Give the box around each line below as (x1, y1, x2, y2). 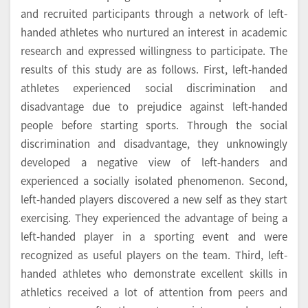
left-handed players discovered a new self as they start (21, 192, 287, 207)
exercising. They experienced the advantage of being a (21, 210, 287, 225)
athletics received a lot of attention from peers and (21, 285, 287, 300)
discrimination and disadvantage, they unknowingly (21, 136, 287, 151)
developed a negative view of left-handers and (21, 155, 287, 170)
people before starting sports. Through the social (21, 118, 287, 133)
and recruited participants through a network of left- (21, 6, 287, 21)
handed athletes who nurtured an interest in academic (21, 25, 287, 40)
